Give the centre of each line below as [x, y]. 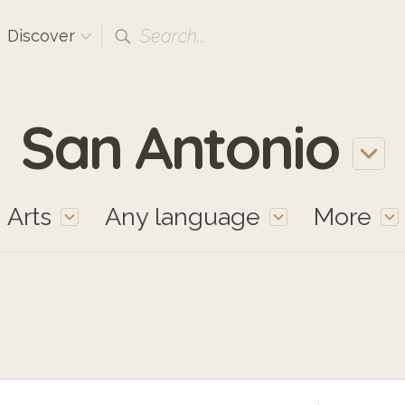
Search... [173, 36]
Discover [43, 36]
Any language [182, 217]
